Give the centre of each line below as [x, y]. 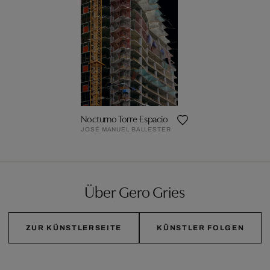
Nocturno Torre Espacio [124, 118]
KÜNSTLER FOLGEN [201, 228]
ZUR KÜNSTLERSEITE [74, 228]
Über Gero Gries [135, 191]
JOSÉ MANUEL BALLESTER [126, 129]
